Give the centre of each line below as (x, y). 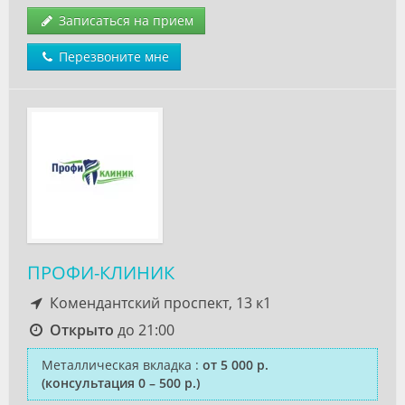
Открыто (81, 330)
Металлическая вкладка (117, 365)
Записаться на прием (124, 20)
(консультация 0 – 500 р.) (121, 383)
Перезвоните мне (112, 57)
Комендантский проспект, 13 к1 (158, 303)
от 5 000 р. (235, 365)
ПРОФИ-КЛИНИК (101, 273)
